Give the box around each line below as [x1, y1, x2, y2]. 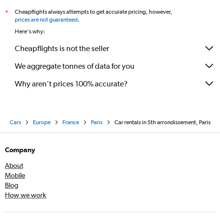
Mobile [5, 171, 25, 179]
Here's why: [15, 28, 45, 35]
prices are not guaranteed [15, 16, 78, 23]
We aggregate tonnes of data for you [15, 61, 135, 71]
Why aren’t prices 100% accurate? [15, 79, 128, 88]
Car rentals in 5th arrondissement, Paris [114, 119, 211, 126]
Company [5, 146, 35, 154]
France [62, 119, 79, 126]
